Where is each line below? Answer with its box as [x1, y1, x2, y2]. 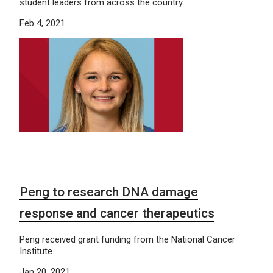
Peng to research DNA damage [19, 185, 198, 200]
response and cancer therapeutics [19, 206, 214, 221]
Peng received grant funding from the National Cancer [19, 234, 235, 246]
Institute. [19, 246, 54, 257]
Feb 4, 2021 [19, 17, 65, 29]
